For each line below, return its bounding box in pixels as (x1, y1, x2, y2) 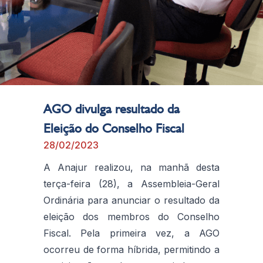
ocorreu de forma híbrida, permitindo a (43, 243, 220, 255)
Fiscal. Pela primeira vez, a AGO (43, 227, 220, 239)
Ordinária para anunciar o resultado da (43, 194, 220, 206)
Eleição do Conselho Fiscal (43, 120, 184, 136)
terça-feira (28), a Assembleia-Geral (43, 177, 220, 190)
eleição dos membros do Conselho (43, 210, 220, 222)
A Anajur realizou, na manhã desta (43, 161, 220, 173)
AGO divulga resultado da (43, 100, 180, 116)
